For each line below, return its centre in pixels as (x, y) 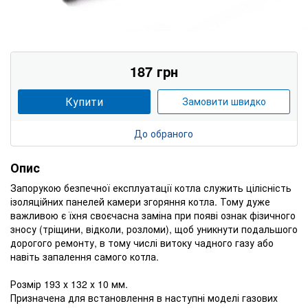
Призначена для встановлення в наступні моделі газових (144, 297)
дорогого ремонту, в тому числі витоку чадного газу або (142, 242)
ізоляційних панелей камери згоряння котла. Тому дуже (140, 201)
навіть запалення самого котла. (85, 256)
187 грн (154, 71)
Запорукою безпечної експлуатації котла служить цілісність (151, 187)
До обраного (164, 133)
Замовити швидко (224, 101)
